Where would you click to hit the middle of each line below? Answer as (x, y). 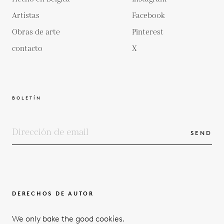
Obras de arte (36, 32)
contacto (27, 48)
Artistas (26, 15)
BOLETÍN (27, 97)
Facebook (148, 15)
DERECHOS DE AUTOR (53, 193)
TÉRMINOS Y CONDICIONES (64, 213)
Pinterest (148, 32)
